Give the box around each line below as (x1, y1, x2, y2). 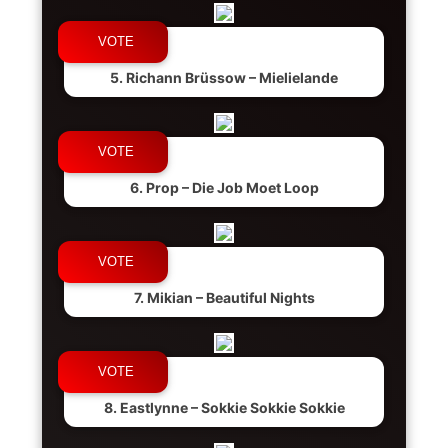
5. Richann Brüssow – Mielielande (110, 69, 338, 86)
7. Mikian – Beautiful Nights (133, 289, 315, 306)
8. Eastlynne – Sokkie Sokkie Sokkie (103, 399, 345, 416)
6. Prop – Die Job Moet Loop (129, 179, 319, 196)
